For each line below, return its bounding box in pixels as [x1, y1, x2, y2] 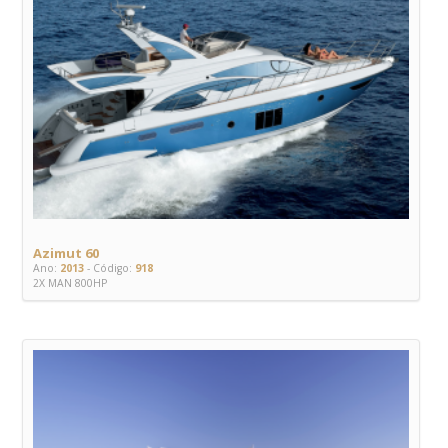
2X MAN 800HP [33, 275, 107, 290]
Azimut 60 [33, 243, 99, 262]
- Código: [84, 260, 132, 275]
